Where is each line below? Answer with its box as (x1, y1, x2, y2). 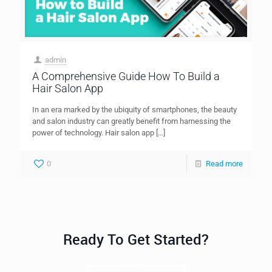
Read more (206, 158, 243, 168)
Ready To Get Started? (63, 229, 209, 249)
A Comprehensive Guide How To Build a (32, 69, 220, 83)
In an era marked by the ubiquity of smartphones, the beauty (32, 104, 237, 114)
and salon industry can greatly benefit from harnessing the (32, 116, 231, 126)
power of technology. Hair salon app (32, 127, 154, 137)
